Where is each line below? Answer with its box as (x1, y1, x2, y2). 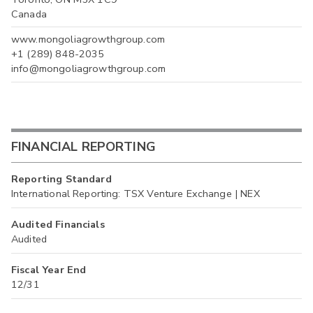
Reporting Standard (11, 171, 112, 186)
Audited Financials (11, 217, 105, 231)
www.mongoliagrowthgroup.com (11, 32, 166, 47)
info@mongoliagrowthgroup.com (11, 61, 166, 76)
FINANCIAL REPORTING (11, 138, 156, 156)
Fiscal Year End (11, 262, 87, 277)
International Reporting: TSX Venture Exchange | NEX (11, 186, 260, 201)
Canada (11, 7, 47, 22)
